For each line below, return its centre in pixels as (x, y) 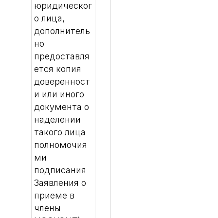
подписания (60, 170)
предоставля (62, 56)
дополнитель (62, 31)
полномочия (61, 145)
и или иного (59, 94)
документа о (62, 107)
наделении (57, 119)
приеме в (54, 195)
